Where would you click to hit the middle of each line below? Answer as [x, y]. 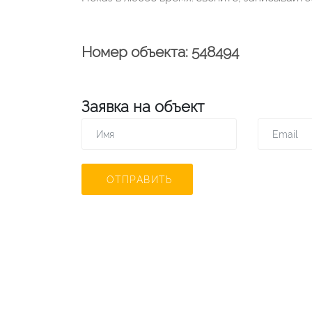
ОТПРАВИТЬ [139, 180]
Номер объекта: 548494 [160, 52]
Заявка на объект [143, 107]
